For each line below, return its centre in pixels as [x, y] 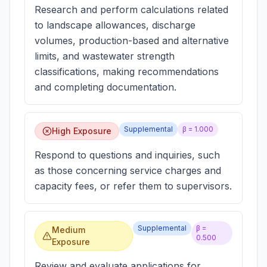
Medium [68, 230]
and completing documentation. [105, 87]
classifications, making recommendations [127, 72]
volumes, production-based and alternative [132, 41]
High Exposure [82, 131]
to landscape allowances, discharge [115, 25]
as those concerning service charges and [128, 170]
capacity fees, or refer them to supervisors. [133, 186]
